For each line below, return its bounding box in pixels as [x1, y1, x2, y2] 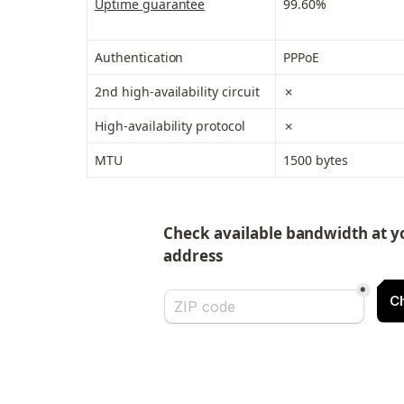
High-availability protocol [95, 117, 245, 135]
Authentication [95, 49, 184, 67]
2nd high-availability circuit [95, 83, 260, 101]
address [163, 245, 223, 267]
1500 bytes [283, 151, 348, 170]
